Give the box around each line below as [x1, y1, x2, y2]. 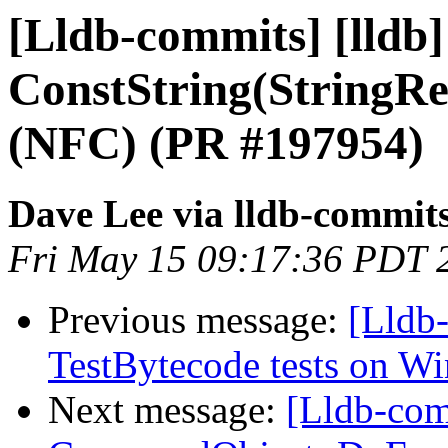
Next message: [48, 388, 286, 432]
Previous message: [48, 298, 348, 342]
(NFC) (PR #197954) [8, 117, 424, 169]
